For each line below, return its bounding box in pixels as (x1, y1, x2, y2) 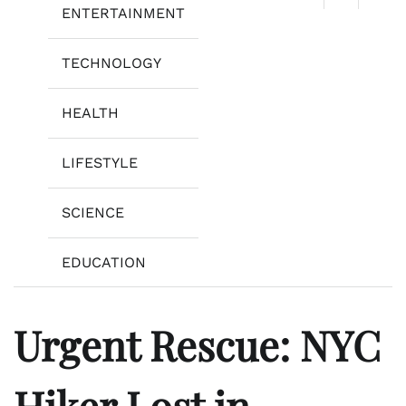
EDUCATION (62, 254, 146, 272)
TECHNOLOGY (62, 54, 161, 72)
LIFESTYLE (62, 154, 138, 172)
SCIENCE (62, 204, 124, 222)
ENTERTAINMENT (62, 5, 185, 23)
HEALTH (62, 104, 119, 122)
